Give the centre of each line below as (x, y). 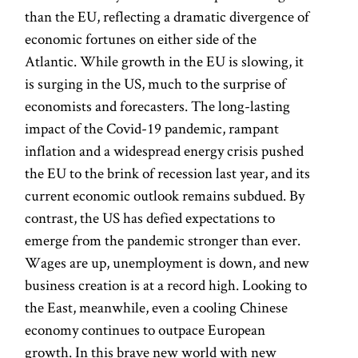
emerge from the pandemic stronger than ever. (163, 241)
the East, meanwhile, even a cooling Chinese (157, 308)
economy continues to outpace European (145, 330)
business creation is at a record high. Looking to (166, 285)
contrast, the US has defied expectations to (150, 218)
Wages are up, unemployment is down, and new (167, 263)
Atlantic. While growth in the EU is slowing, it (165, 62)
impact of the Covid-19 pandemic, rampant (152, 129)
